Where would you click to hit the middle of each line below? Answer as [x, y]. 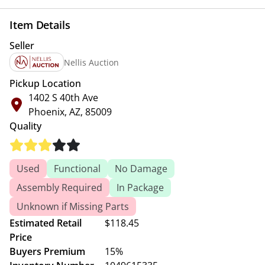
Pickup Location [45, 83]
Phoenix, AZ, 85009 [70, 112]
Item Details [40, 25]
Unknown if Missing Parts [73, 206]
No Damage [141, 169]
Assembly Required [59, 188]
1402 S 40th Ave [63, 98]
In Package [140, 188]
